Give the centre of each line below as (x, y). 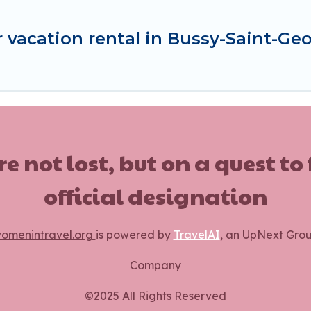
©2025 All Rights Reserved (155, 296)
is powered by (134, 235)
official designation (155, 196)
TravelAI (196, 235)
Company (155, 266)
